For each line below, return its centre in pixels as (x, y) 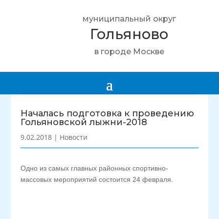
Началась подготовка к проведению (108, 113)
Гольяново (129, 34)
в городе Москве (129, 52)
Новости (74, 137)
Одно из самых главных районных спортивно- (95, 168)
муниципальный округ (129, 19)
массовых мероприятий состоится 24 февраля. (97, 179)
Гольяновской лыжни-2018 (84, 122)
